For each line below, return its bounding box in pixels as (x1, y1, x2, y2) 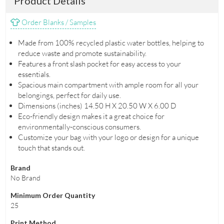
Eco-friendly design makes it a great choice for (17, 111, 164, 121)
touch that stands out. (17, 143, 85, 153)
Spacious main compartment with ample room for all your (17, 80, 198, 90)
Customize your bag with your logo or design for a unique (17, 132, 199, 142)
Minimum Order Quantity (10, 191, 95, 200)
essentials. (17, 69, 50, 79)
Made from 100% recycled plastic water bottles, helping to (17, 38, 204, 48)
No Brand (10, 173, 40, 182)
